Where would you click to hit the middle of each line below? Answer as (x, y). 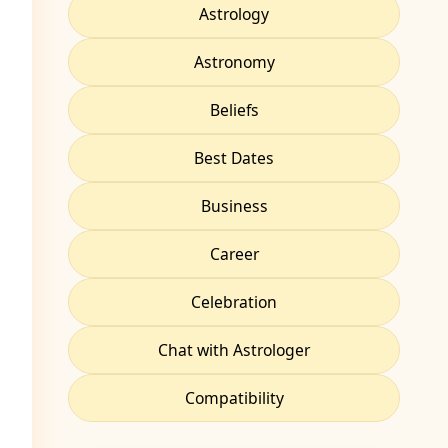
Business (234, 205)
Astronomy (234, 61)
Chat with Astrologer (234, 349)
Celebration (234, 301)
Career (234, 253)
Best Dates (234, 157)
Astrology (234, 13)
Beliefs (234, 109)
